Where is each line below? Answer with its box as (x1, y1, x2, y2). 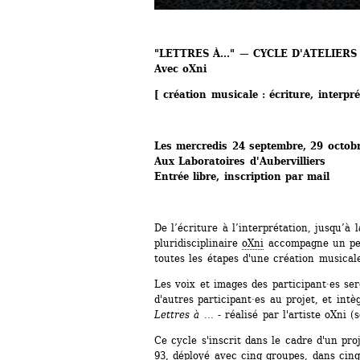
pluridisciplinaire (154, 236, 243, 249)
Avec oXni (154, 62, 207, 75)
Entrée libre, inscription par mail (154, 170, 330, 182)
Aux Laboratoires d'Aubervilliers (154, 154, 325, 167)
